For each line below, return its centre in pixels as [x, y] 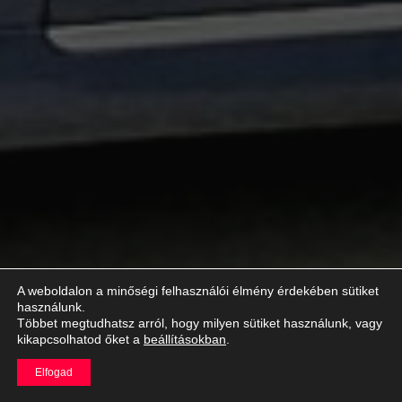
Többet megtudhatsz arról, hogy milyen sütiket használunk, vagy [200, 323]
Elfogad [54, 372]
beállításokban [185, 339]
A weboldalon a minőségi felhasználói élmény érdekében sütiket [198, 291]
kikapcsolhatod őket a [80, 339]
